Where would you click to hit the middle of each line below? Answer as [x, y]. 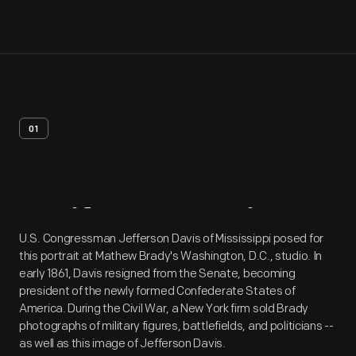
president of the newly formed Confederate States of [157, 291]
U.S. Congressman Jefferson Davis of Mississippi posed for [171, 239]
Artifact [81, 226]
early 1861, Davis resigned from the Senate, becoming [157, 274]
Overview [226, 226]
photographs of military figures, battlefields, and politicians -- [176, 326]
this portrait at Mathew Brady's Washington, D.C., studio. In [171, 256]
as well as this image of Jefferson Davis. [122, 344]
